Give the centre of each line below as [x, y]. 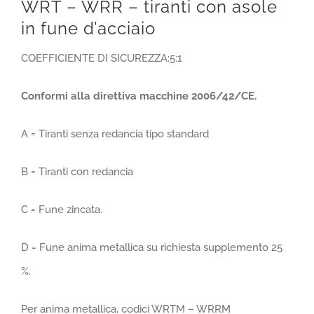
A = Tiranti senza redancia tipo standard [115, 134]
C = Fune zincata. [62, 210]
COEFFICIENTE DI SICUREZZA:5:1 [102, 58]
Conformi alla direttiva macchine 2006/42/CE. [139, 96]
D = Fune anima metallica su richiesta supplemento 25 [152, 247]
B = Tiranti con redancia [77, 172]
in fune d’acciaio [88, 28]
